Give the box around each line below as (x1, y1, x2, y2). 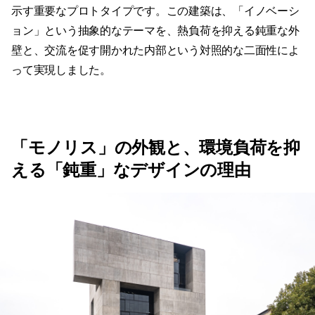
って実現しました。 (11, 64, 111, 77)
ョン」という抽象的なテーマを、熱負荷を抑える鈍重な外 (11, 25, 300, 37)
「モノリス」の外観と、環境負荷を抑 (11, 138, 300, 157)
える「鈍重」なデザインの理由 (11, 160, 251, 180)
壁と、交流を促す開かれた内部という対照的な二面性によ (11, 44, 300, 57)
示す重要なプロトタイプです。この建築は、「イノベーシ (11, 5, 300, 18)
